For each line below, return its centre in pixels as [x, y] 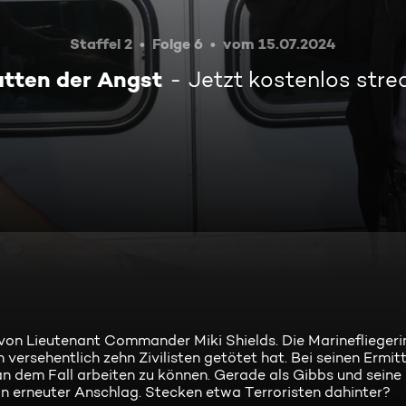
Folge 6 [178, 43]
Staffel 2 [101, 43]
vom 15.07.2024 [280, 43]
